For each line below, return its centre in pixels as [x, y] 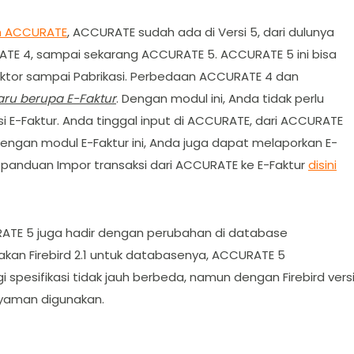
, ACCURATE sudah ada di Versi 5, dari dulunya [201, 32]
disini [322, 164]
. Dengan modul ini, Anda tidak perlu [220, 98]
